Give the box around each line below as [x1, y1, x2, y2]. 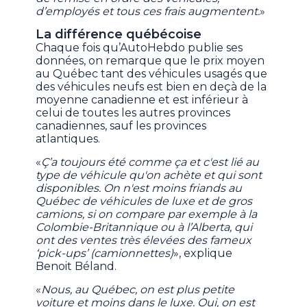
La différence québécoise [36, 27, 202, 42]
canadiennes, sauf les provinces [36, 119, 207, 133]
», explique [173, 247, 233, 260]
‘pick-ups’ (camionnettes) [36, 247, 174, 260]
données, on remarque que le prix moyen [36, 54, 265, 68]
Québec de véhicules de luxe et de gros [36, 195, 253, 208]
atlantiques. [36, 132, 101, 146]
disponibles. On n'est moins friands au [36, 182, 243, 195]
